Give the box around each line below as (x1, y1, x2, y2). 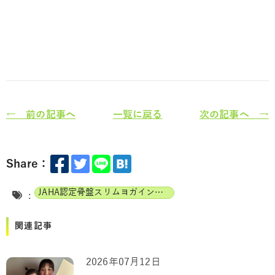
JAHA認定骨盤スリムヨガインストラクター (155, 188, 164, 198)
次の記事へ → (199, 109, 269, 121)
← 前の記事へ (6, 109, 76, 121)
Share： (6, 157, 50, 170)
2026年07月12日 (86, 257, 161, 268)
